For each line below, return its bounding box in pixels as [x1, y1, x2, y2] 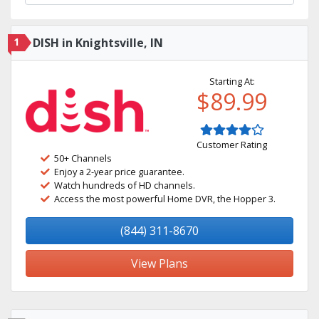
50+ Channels [54, 152, 112, 164]
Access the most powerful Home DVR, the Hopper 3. [54, 192, 276, 205]
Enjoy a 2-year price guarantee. [54, 165, 184, 178]
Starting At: [209, 75, 255, 88]
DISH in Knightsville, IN [33, 35, 163, 51]
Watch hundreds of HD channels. [54, 179, 195, 192]
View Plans [131, 256, 188, 271]
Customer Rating [197, 138, 267, 151]
